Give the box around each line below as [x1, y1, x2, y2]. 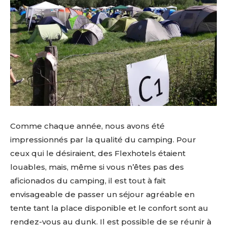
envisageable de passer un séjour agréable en [10, 190, 195, 199]
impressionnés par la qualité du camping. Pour [10, 135, 196, 144]
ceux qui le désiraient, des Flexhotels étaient [10, 148, 185, 158]
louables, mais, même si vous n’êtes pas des [10, 162, 184, 172]
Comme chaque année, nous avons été [10, 121, 165, 131]
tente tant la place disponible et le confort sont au [10, 203, 208, 213]
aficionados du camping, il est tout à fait [10, 176, 166, 185]
